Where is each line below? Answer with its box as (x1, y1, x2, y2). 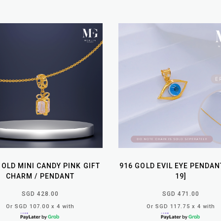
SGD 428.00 (21, 190, 59, 197)
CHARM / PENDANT (6, 172, 74, 180)
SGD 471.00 (162, 190, 200, 197)
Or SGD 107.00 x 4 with (5, 203, 75, 210)
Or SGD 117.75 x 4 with (146, 203, 216, 210)
